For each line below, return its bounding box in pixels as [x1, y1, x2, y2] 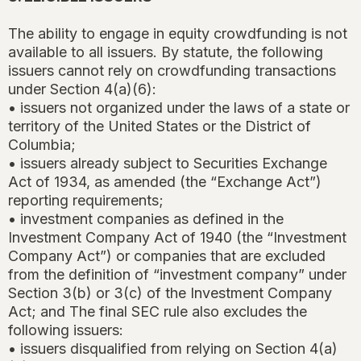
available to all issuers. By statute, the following [8, 44, 323, 61]
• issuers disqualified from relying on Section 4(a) [8, 340, 338, 358]
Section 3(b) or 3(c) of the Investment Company [8, 284, 332, 302]
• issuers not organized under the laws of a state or [8, 99, 350, 117]
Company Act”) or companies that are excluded [8, 247, 326, 265]
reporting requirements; [8, 192, 164, 210]
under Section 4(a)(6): [8, 81, 156, 98]
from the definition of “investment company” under [8, 266, 346, 284]
